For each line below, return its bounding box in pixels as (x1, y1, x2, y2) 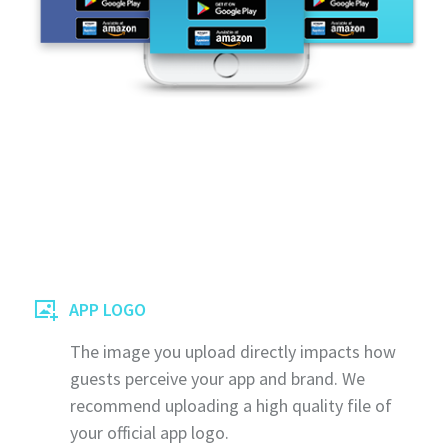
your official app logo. (70, 421, 229, 445)
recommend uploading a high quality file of (70, 394, 392, 418)
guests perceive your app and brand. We (70, 367, 365, 391)
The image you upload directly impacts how (70, 340, 396, 364)
